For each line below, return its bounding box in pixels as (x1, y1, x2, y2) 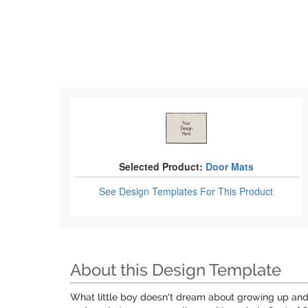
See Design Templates (99, 184, 201, 198)
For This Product (200, 184, 274, 198)
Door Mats (205, 159, 254, 173)
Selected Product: (118, 159, 203, 173)
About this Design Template (70, 260, 281, 280)
